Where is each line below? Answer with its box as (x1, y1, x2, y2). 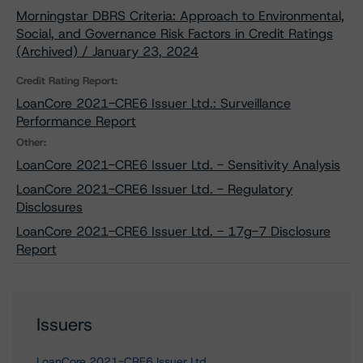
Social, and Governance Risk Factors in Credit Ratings (16, 25, 333, 42)
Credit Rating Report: (16, 74, 117, 88)
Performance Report (16, 113, 136, 130)
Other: (16, 135, 46, 149)
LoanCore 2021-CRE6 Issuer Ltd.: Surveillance (16, 95, 291, 112)
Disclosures (16, 199, 83, 216)
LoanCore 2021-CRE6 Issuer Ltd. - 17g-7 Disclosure (16, 223, 331, 240)
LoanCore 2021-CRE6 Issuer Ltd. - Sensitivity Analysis (16, 156, 340, 173)
